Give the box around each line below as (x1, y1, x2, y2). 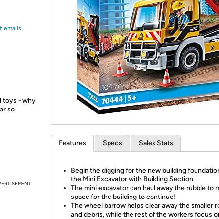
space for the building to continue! (71, 193, 175, 201)
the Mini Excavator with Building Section (71, 175, 193, 183)
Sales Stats (139, 139, 173, 147)
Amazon (19, 12, 44, 21)
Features (59, 139, 86, 147)
